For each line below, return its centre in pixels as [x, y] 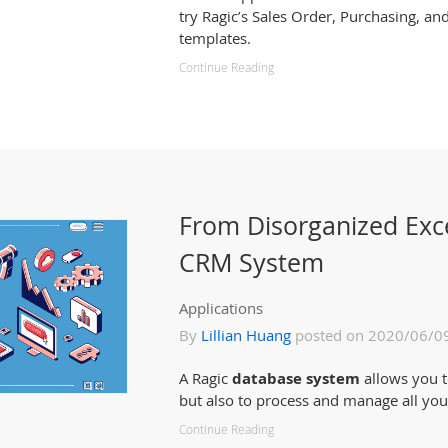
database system [296, 378]
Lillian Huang [246, 335]
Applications [221, 308]
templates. [215, 38]
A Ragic [205, 378]
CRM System [251, 262]
